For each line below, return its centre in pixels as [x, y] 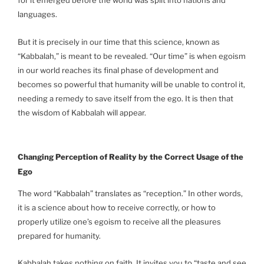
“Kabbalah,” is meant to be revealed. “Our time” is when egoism [132, 56]
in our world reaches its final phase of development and [118, 70]
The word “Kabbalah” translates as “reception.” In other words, [130, 193]
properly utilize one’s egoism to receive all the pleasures [119, 221]
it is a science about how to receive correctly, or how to [117, 207]
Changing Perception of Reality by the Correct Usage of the [131, 157]
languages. [37, 14]
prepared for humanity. [59, 235]
